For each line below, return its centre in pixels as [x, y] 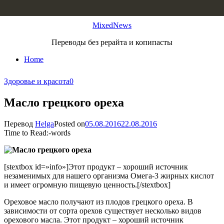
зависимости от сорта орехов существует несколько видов [103, 210]
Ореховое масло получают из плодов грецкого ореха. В [98, 201]
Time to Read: [26, 132]
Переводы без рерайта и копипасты [112, 42]
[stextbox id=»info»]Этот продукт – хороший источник [96, 166]
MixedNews [112, 25]
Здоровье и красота [37, 81]
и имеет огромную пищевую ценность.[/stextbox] [87, 184]
